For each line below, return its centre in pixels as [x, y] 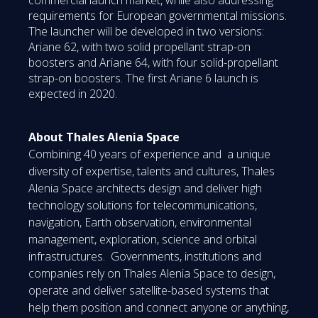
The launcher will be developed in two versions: [146, 31]
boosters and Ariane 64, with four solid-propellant [153, 62]
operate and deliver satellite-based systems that [149, 290]
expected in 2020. [73, 93]
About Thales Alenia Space [104, 137]
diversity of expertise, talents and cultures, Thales [152, 171]
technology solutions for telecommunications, [143, 205]
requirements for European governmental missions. [158, 15]
